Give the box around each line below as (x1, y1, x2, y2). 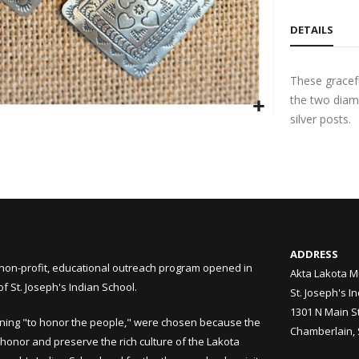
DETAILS (290, 22, 334, 38)
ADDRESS (290, 247, 338, 262)
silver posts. (290, 111, 352, 127)
